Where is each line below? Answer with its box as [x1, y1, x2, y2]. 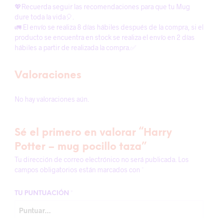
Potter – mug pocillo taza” [15, 142, 146, 152]
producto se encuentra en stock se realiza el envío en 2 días [15, 33, 195, 41]
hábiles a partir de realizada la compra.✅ [15, 43, 136, 52]
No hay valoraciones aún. [15, 95, 89, 103]
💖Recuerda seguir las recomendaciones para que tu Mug [15, 2, 190, 11]
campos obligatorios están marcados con [15, 165, 142, 174]
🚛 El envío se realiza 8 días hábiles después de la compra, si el [15, 23, 203, 31]
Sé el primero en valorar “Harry [15, 127, 172, 138]
